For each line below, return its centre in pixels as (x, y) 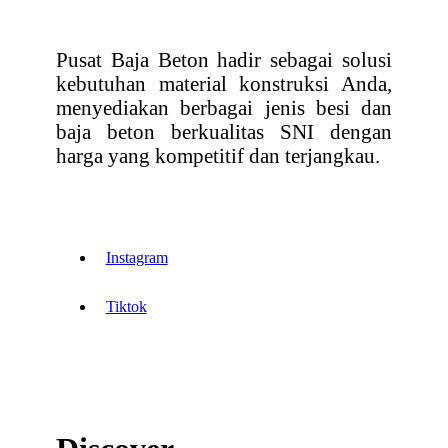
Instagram (136, 257)
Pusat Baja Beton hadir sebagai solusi (224, 59)
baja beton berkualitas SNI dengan (224, 131)
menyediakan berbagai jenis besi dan (224, 107)
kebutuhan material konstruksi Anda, (224, 83)
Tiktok (126, 306)
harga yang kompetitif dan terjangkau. (218, 155)
